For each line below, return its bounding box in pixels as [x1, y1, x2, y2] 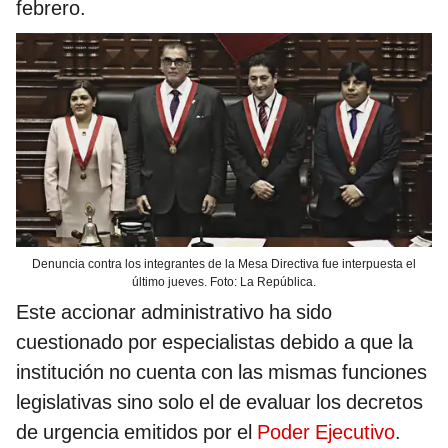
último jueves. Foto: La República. [132, 275, 316, 290]
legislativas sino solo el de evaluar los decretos [16, 390, 423, 415]
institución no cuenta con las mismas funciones [16, 360, 427, 385]
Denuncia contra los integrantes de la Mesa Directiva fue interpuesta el [32, 257, 416, 272]
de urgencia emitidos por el [16, 420, 257, 445]
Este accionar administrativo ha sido [16, 300, 332, 325]
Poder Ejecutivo [257, 420, 395, 445]
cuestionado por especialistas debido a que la [16, 330, 413, 355]
